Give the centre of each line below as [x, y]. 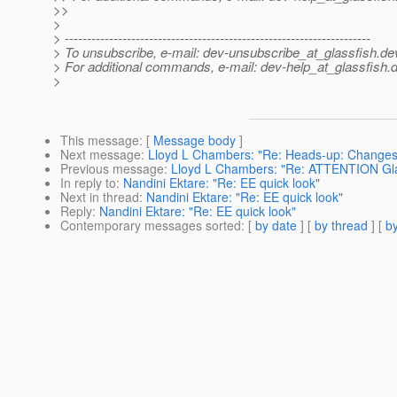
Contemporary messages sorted [151, 226]
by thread [341, 226]
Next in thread [100, 197]
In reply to [88, 183]
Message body [195, 140]
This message [100, 140]
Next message [101, 155]
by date [276, 226]
